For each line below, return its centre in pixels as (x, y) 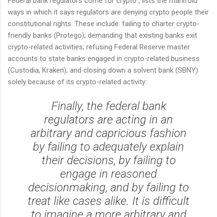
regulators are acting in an (108, 120)
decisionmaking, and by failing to (108, 188)
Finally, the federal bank (108, 106)
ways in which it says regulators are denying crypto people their (108, 12)
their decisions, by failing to (108, 161)
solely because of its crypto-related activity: (78, 82)
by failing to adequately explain (108, 147)
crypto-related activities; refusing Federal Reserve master (99, 47)
